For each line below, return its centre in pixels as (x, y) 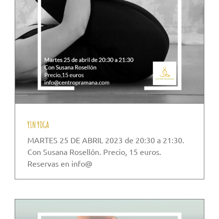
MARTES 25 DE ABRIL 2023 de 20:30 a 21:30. (106, 140)
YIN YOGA (38, 125)
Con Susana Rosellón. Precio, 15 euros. (94, 152)
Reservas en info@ (60, 164)
